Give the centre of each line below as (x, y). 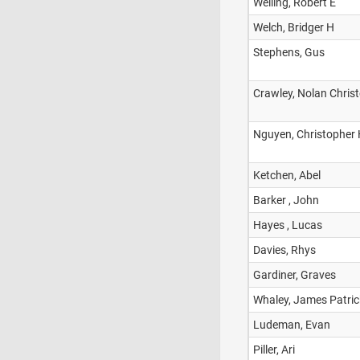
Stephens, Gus (289, 52)
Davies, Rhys (284, 250)
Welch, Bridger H (294, 27)
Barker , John (286, 200)
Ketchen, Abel (287, 175)
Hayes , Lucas (288, 225)
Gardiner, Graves (295, 275)
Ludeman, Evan (292, 325)
